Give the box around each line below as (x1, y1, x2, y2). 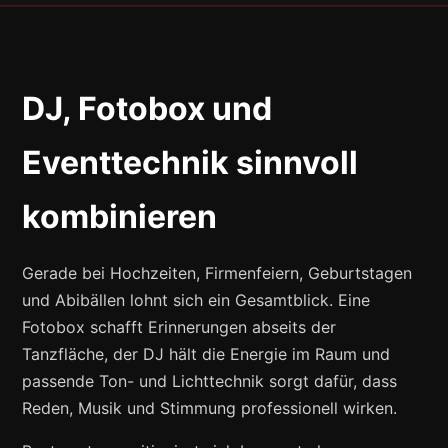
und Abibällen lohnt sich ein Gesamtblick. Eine (22, 289, 371, 310)
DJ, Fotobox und (22, 88, 273, 128)
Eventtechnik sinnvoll (22, 142, 359, 182)
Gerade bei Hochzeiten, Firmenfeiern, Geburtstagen (22, 262, 413, 283)
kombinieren (22, 196, 218, 236)
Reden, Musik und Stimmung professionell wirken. (22, 397, 398, 418)
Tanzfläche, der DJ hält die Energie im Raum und (22, 343, 391, 364)
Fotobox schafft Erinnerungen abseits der (22, 316, 337, 337)
